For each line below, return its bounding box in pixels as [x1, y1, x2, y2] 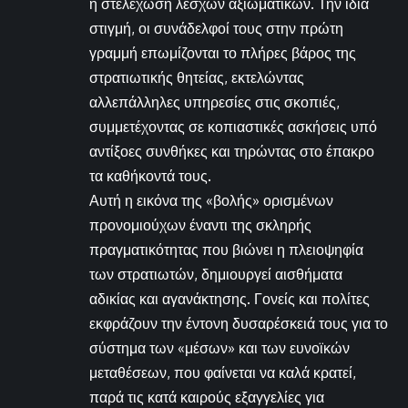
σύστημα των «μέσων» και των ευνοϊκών [89, 338, 350, 357]
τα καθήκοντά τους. [89, 166, 211, 185]
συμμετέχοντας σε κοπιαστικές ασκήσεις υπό [89, 117, 377, 136]
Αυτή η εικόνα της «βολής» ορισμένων [89, 190, 333, 209]
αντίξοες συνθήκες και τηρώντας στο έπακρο [89, 141, 374, 160]
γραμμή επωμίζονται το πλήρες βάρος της [89, 43, 356, 62]
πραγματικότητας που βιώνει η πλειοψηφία [89, 240, 363, 259]
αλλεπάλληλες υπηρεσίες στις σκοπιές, [89, 92, 340, 111]
